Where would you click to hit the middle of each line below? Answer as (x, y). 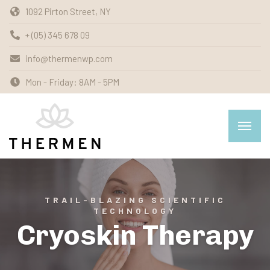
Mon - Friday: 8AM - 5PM (72, 82)
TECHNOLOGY (135, 211)
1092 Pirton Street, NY (68, 11)
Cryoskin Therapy (135, 235)
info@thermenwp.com (69, 58)
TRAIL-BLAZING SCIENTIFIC (135, 200)
